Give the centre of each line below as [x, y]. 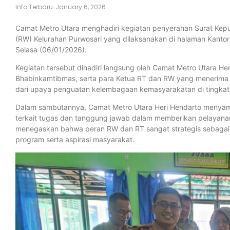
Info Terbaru [34, 7]
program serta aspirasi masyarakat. [75, 140]
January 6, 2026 [81, 7]
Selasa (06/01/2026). [51, 49]
